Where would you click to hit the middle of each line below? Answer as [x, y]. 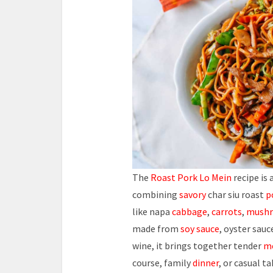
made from [155, 229]
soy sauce [199, 229]
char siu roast [236, 194]
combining [156, 194]
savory [193, 194]
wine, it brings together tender [198, 246]
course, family [162, 263]
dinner [206, 263]
